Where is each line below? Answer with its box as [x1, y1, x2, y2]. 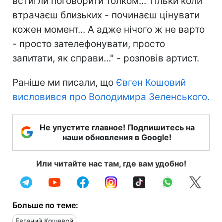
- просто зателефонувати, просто [12, 38, 165, 50]
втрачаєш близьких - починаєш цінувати [12, 9, 200, 21]
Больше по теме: [12, 200, 78, 210]
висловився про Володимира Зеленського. [12, 91, 210, 103]
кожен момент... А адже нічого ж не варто [12, 23, 205, 35]
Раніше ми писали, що [12, 76, 113, 88]
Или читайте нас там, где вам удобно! [36, 158, 186, 168]
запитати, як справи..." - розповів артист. [12, 52, 199, 64]
